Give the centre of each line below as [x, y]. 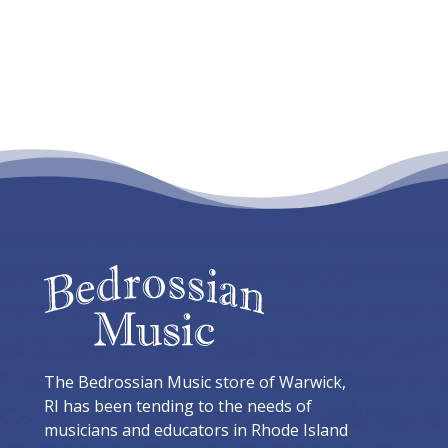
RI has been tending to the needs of [178, 406]
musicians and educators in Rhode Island [196, 430]
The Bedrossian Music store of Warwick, [195, 382]
